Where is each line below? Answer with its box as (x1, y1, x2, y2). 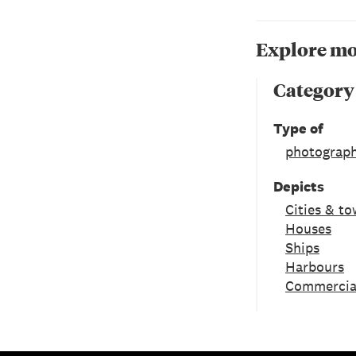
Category (273, 77, 354, 103)
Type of (273, 118, 323, 137)
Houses (285, 219, 331, 238)
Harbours (285, 257, 344, 276)
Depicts (273, 176, 324, 195)
